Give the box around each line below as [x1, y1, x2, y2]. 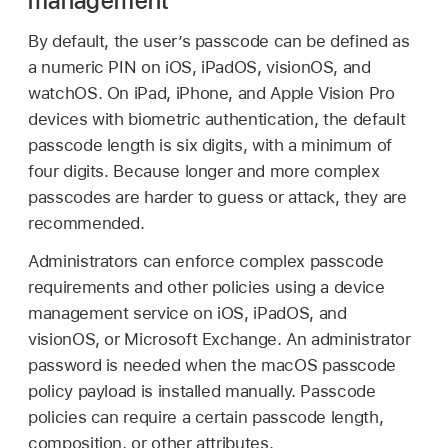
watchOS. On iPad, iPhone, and [28, 82, 271, 103]
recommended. [28, 212, 145, 233]
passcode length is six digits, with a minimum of [28, 134, 392, 155]
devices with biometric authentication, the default [28, 108, 406, 129]
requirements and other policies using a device [28, 276, 385, 297]
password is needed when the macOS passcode [28, 354, 397, 375]
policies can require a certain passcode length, [28, 406, 384, 427]
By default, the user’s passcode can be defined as [28, 30, 410, 51]
